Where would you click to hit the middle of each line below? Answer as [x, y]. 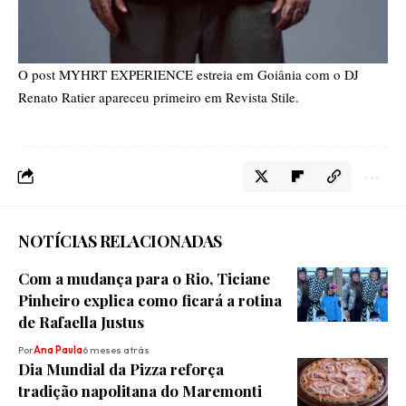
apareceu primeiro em [160, 97]
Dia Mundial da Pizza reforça [121, 368]
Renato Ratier [57, 97]
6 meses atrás [116, 349]
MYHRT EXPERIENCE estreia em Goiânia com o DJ [209, 74]
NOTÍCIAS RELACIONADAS [120, 241]
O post [39, 74]
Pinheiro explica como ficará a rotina [150, 300]
